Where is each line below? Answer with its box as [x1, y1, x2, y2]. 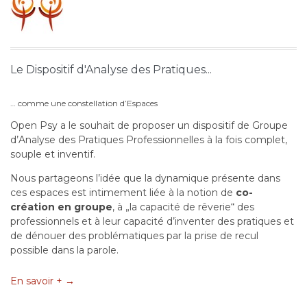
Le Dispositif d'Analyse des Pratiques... [10, 63, 212, 77]
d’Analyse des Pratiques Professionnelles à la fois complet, [10, 134, 287, 147]
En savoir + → [10, 275, 75, 288]
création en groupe [10, 201, 112, 214]
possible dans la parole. [10, 244, 119, 257]
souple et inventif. [10, 148, 95, 161]
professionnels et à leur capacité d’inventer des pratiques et [10, 215, 294, 228]
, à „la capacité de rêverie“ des [112, 201, 254, 214]
